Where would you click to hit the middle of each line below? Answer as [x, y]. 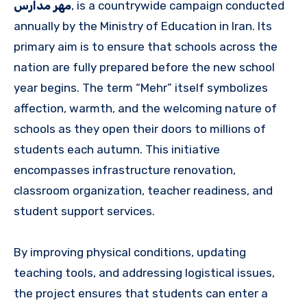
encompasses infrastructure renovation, [125, 170]
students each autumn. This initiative [117, 149]
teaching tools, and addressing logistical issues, [144, 272]
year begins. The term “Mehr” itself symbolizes [141, 87]
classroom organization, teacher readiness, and [143, 190]
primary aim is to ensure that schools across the [146, 46]
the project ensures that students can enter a [141, 293]
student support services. [84, 211]
